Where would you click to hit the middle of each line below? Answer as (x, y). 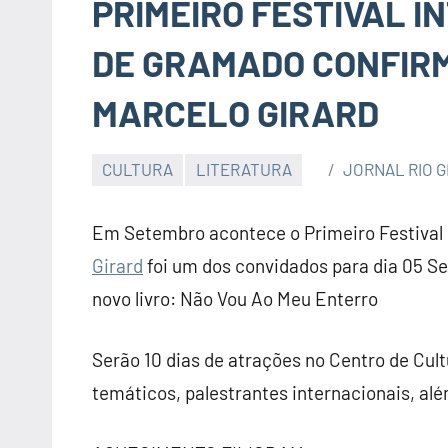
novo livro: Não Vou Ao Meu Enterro (235, 298)
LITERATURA (243, 169)
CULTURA (138, 169)
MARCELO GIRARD (235, 112)
